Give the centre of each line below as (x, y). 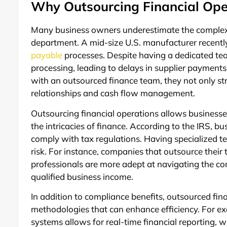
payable (47, 55)
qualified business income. (82, 176)
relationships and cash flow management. (113, 93)
